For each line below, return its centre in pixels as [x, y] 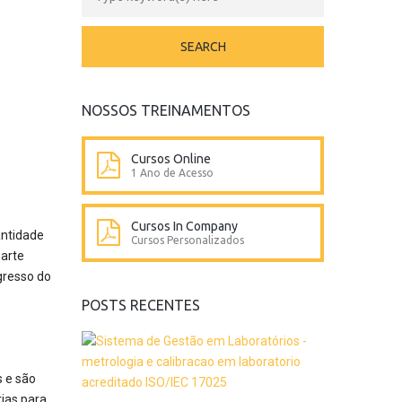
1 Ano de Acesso [172, 173]
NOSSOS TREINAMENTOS [166, 110]
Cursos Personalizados [188, 240]
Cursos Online [171, 159]
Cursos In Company [184, 226]
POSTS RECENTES [141, 305]
